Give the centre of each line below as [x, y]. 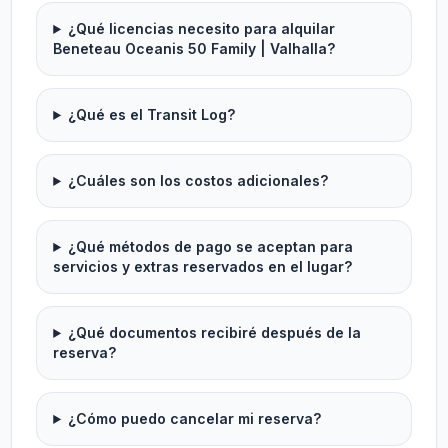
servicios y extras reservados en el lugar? [203, 266]
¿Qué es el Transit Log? [152, 114]
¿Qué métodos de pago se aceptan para [211, 246]
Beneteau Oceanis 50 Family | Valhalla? [194, 48]
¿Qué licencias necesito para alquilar [202, 28]
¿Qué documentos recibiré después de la [215, 332]
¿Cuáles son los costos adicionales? [198, 180]
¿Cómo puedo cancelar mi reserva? [195, 418]
